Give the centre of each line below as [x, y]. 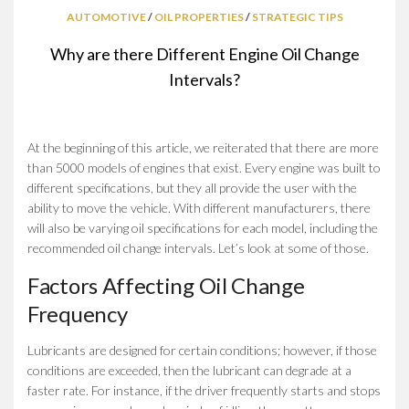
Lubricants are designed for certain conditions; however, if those [202, 350]
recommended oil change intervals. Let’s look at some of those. [198, 247]
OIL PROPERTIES [199, 16]
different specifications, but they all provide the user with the [192, 187]
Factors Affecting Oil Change [166, 285]
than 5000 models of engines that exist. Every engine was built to [204, 167]
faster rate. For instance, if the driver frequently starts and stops [204, 390]
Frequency [78, 313]
